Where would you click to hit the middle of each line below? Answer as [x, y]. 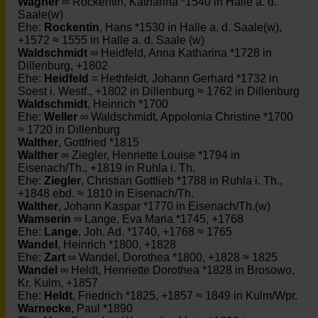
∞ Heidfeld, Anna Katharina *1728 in [180, 53]
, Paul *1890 [102, 308]
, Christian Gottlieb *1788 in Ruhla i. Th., [182, 181]
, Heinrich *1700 [128, 104]
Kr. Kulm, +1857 [58, 283]
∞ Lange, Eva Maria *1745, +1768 [157, 219]
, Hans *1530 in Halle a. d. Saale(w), [191, 27]
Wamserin [44, 219]
